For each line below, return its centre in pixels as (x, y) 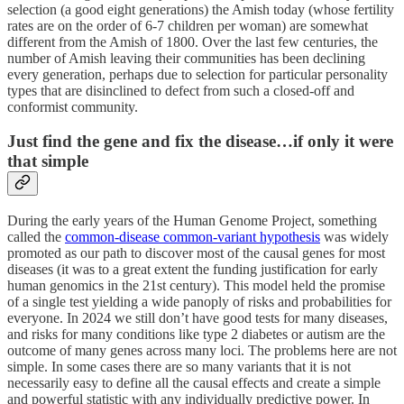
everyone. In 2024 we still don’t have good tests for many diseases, (197, 318)
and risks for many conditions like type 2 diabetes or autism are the (196, 335)
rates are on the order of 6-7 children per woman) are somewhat (188, 25)
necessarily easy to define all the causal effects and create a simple (194, 383)
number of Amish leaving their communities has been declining (186, 58)
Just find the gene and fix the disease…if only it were (200, 142)
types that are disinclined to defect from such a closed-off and (181, 90)
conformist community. (73, 106)
